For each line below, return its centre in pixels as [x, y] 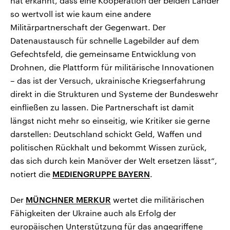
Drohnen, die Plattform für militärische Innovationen [112, 67]
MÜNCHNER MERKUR [68, 200]
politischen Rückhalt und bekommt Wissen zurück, [109, 147]
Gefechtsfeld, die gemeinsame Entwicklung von [103, 54]
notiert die [31, 174]
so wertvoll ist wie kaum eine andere [81, 14]
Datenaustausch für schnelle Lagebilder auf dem [105, 41]
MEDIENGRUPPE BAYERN [101, 174]
